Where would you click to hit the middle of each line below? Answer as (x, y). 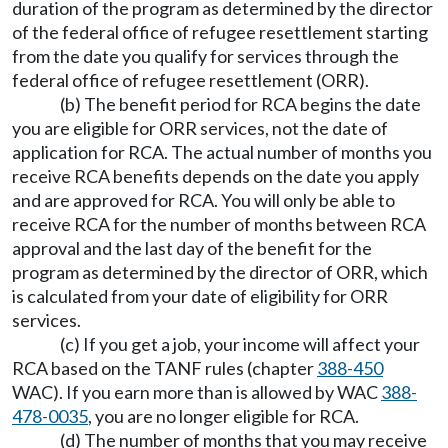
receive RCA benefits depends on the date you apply (215, 176)
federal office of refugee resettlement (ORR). (190, 80)
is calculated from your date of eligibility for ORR (200, 296)
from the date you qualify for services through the (205, 56)
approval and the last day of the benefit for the (192, 248)
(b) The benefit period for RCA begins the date (240, 104)
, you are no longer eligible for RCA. (223, 416)
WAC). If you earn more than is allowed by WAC (196, 392)
